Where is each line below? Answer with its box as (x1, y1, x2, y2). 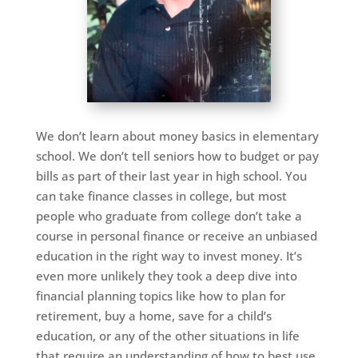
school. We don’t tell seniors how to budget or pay (35, 147, 319, 164)
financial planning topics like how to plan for (35, 287, 285, 304)
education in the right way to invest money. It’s (35, 247, 302, 264)
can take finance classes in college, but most (35, 187, 287, 204)
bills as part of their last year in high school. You (35, 167, 307, 184)
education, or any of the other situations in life (35, 327, 300, 344)
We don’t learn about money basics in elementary (35, 127, 319, 144)
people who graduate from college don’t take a (35, 207, 302, 224)
